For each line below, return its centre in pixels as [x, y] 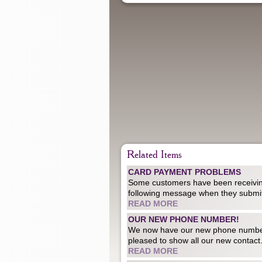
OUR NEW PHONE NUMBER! [184, 219]
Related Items [154, 155]
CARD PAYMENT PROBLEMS [185, 172]
